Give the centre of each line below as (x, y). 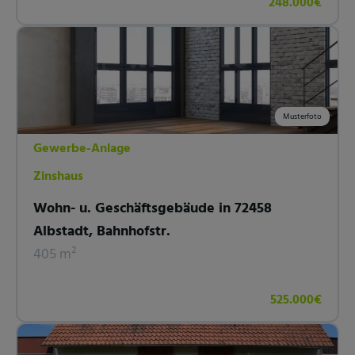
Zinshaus (58, 176)
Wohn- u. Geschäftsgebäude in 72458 (153, 208)
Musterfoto (302, 116)
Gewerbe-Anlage (82, 149)
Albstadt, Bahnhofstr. (102, 231)
